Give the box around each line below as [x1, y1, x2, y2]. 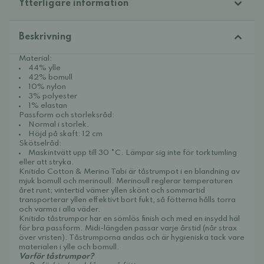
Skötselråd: [19, 140, 61, 147]
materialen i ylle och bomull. [19, 243, 120, 251]
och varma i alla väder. [19, 206, 101, 213]
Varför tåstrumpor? [19, 253, 95, 260]
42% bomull [28, 74, 72, 81]
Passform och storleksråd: [19, 111, 114, 119]
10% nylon [28, 83, 66, 91]
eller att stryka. [19, 159, 74, 166]
